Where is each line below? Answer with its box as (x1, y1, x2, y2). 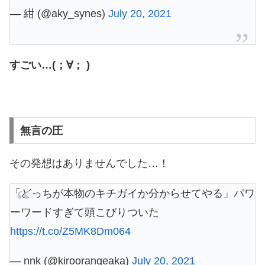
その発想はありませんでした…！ (9, 157, 169, 169)
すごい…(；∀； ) (9, 59, 90, 71)
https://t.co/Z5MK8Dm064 (10, 225, 131, 237)
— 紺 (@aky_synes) (10, 7, 108, 20)
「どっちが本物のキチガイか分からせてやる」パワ (10, 187, 255, 199)
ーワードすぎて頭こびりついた (10, 206, 159, 218)
